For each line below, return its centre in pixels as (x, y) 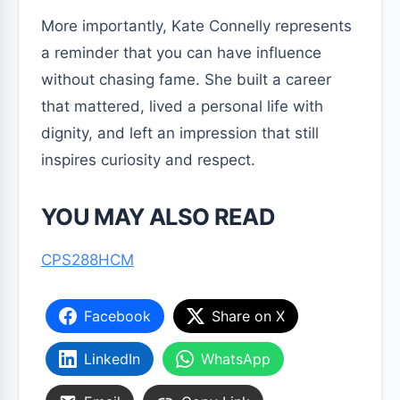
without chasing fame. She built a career (186, 79)
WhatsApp (236, 358)
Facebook (117, 316)
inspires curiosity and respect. (148, 159)
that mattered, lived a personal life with (182, 106)
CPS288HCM (87, 259)
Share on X (248, 316)
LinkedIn (112, 358)
